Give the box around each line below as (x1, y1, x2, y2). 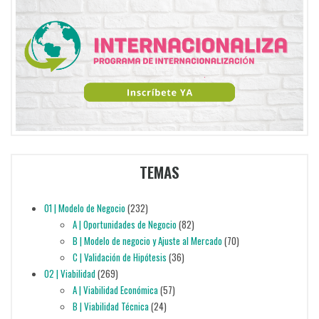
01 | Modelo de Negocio (43, 201, 125, 216)
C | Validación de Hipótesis (72, 250, 167, 265)
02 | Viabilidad (43, 266, 95, 281)
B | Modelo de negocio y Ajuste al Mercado (72, 234, 222, 249)
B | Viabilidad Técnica (72, 299, 149, 314)
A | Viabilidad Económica (72, 283, 158, 298)
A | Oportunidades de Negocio (72, 217, 177, 232)
